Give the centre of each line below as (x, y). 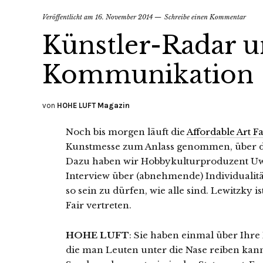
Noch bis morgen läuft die (126, 132)
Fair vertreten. (99, 205)
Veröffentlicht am (69, 17)
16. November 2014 (124, 17)
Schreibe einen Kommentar (205, 17)
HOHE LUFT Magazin (93, 106)
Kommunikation (148, 75)
